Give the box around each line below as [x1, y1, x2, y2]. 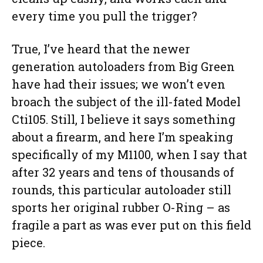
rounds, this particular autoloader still [12, 181, 231, 197]
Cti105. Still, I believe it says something [12, 111, 235, 127]
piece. [12, 234, 45, 250]
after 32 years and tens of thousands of [12, 164, 234, 180]
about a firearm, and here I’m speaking [12, 129, 233, 144]
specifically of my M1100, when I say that [12, 146, 247, 162]
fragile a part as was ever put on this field [12, 217, 251, 232]
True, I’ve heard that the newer [12, 41, 190, 56]
